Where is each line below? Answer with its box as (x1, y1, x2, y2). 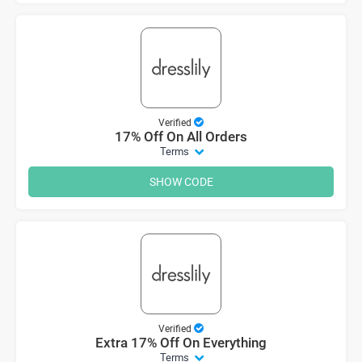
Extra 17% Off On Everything (95, 334, 267, 351)
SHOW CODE (149, 173, 213, 189)
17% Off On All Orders (115, 128, 247, 145)
